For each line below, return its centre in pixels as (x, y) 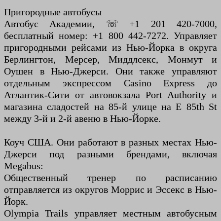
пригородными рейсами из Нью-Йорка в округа (110, 48)
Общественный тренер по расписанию (110, 178)
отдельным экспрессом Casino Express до (110, 83)
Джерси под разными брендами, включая (110, 154)
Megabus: (24, 166)
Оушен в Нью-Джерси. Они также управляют (110, 71)
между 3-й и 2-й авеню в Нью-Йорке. (82, 119)
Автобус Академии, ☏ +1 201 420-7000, (110, 24)
